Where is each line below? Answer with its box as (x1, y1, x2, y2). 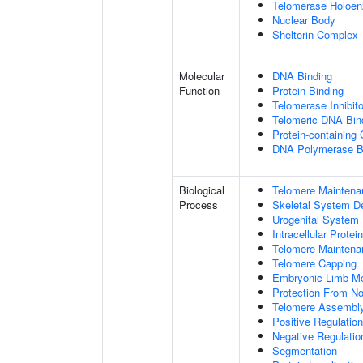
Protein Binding (272, 83, 344, 98)
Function (179, 83, 220, 98)
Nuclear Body (272, 12, 335, 28)
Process (179, 197, 218, 212)
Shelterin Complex (272, 27, 358, 42)
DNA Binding (272, 68, 332, 83)
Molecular (179, 68, 224, 83)
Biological (179, 182, 224, 198)
